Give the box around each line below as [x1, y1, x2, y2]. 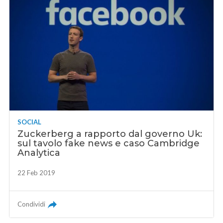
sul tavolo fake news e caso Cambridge [17, 138, 200, 149]
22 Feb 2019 [17, 169, 56, 177]
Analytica [17, 147, 61, 159]
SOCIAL [17, 118, 42, 126]
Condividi [17, 200, 46, 209]
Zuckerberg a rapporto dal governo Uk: [17, 128, 203, 140]
